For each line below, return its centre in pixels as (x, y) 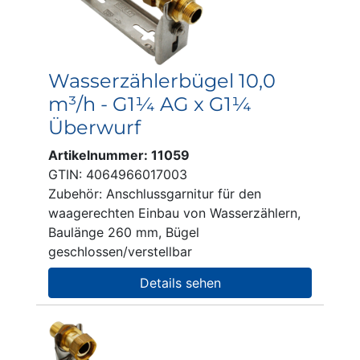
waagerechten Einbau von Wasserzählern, (174, 213)
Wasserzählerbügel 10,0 (162, 81)
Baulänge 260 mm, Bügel (124, 232)
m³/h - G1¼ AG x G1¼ (150, 104)
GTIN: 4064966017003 (118, 174)
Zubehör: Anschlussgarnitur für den (155, 194)
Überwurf (94, 127)
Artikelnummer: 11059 (119, 155)
